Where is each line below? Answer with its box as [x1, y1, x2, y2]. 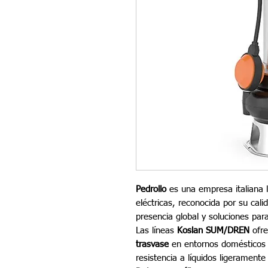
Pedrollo [136, 185, 166, 194]
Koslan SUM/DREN [177, 226, 249, 235]
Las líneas [136, 226, 177, 235]
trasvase [136, 240, 169, 249]
